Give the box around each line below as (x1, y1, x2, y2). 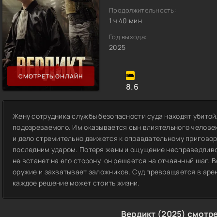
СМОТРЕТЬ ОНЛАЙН (18, 72, 83, 80)
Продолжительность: (109, 6, 177, 15)
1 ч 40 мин (109, 16, 142, 25)
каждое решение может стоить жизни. (13, 178, 140, 187)
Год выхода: (109, 32, 147, 41)
